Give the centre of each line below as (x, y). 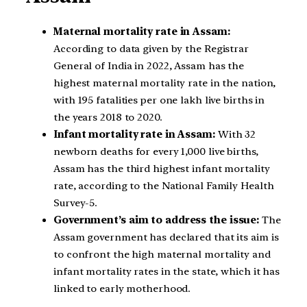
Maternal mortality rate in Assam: (142, 31)
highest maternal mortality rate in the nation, (165, 83)
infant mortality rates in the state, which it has (167, 271)
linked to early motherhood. (122, 288)
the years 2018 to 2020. (108, 117)
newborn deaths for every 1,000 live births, (156, 151)
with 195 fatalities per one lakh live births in (159, 100)
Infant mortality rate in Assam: (134, 134)
